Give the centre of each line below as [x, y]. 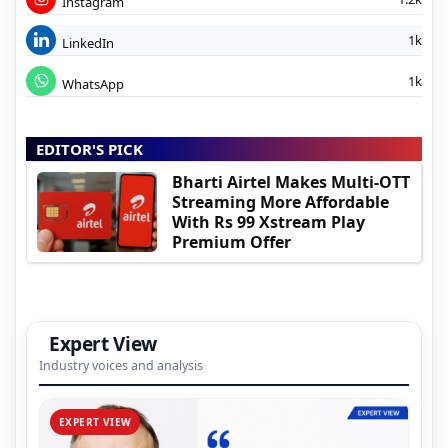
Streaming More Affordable [280, 201]
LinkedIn [88, 42]
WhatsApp [93, 83]
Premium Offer [231, 241]
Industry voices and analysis [121, 365]
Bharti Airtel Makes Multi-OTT [291, 181]
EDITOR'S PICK [89, 148]
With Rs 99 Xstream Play [268, 221]
